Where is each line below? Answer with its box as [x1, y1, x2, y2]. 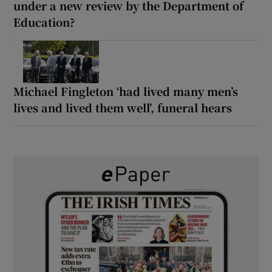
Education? [13, 13, 76, 30]
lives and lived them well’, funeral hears [13, 99, 233, 115]
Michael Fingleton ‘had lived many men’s [13, 83, 239, 99]
